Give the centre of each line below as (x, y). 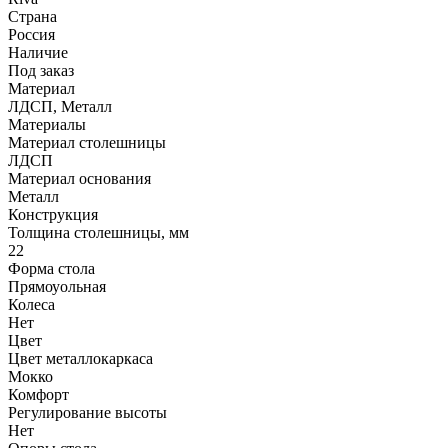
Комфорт (38, 394)
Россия (31, 34)
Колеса (31, 304)
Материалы (47, 124)
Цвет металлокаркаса (80, 358)
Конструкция (53, 214)
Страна (32, 16)
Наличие (38, 52)
